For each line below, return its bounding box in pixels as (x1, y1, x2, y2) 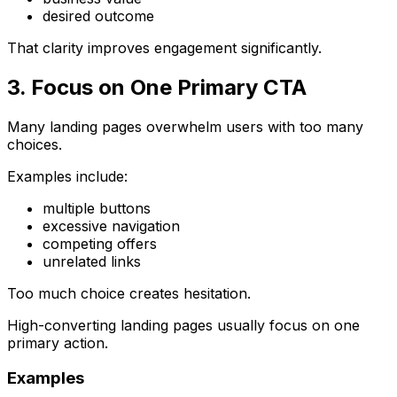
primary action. (7, 333, 108, 352)
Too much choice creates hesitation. (7, 284, 251, 302)
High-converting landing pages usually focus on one (7, 315, 360, 334)
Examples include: (7, 167, 128, 185)
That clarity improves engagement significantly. (7, 38, 322, 57)
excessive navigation (43, 216, 180, 235)
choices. (7, 135, 62, 153)
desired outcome (43, 6, 154, 25)
